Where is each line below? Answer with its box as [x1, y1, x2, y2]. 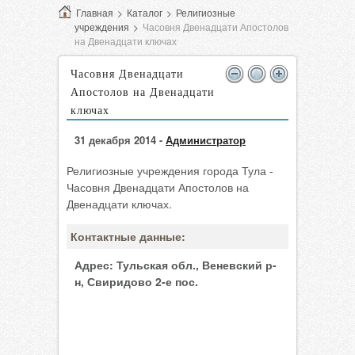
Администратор [166, 132, 246, 147]
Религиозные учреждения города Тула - [67, 162, 273, 178]
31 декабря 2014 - [74, 132, 166, 147]
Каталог [127, 6, 162, 19]
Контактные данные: [71, 228, 185, 244]
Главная [76, 6, 113, 19]
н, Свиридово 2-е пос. [74, 273, 198, 289]
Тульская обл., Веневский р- [113, 257, 277, 273]
